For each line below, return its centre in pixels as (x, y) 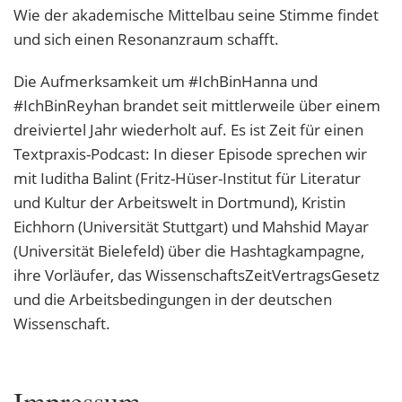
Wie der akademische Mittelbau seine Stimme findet (196, 15)
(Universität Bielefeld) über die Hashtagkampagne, (189, 251)
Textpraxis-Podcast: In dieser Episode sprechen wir (190, 154)
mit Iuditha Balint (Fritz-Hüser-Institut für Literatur (187, 179)
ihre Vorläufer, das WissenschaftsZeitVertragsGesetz (197, 275)
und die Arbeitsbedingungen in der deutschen (173, 300)
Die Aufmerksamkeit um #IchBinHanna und (166, 82)
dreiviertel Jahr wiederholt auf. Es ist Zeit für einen (188, 130)
